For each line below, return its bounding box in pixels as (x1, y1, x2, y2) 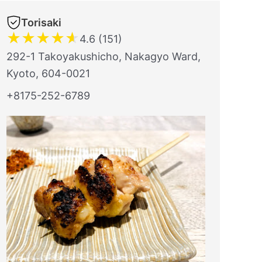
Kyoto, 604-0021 (6, 67, 90, 80)
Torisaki (21, 16, 61, 29)
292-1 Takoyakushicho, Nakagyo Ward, (6, 50, 201, 63)
